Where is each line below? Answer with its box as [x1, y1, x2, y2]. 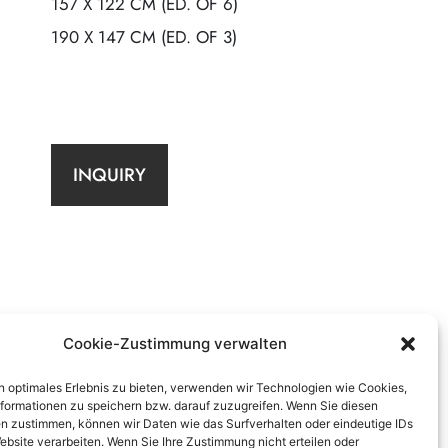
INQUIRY [73, 162, 146, 189]
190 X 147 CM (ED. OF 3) [51, 25, 237, 50]
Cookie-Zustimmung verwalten [62, 334, 287, 353]
